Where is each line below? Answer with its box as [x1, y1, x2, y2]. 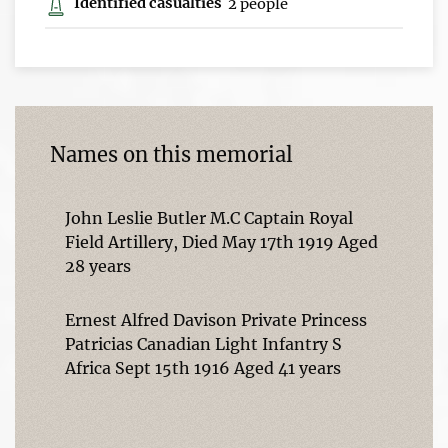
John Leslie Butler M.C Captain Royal [65, 207, 353, 228]
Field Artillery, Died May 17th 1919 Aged [65, 231, 378, 252]
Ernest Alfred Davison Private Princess [65, 309, 367, 330]
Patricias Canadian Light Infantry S [65, 333, 342, 354]
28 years [65, 255, 131, 276]
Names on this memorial [50, 141, 293, 167]
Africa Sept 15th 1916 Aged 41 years [65, 357, 341, 378]
